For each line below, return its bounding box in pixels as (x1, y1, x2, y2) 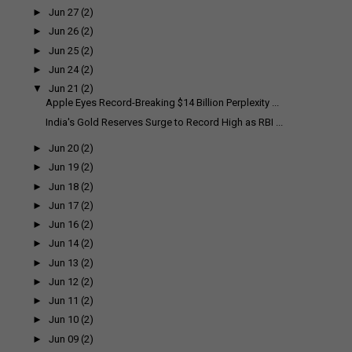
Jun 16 (49, 218, 79, 231)
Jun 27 (49, 6, 79, 19)
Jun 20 (49, 142, 79, 155)
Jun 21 (49, 82, 79, 95)
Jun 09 (49, 332, 79, 345)
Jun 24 (49, 63, 79, 75)
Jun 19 (49, 161, 79, 174)
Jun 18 (49, 180, 79, 192)
